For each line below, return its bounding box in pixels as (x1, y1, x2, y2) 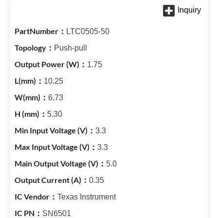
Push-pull (54, 44, 87, 52)
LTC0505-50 (66, 27, 109, 36)
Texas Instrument (57, 193, 116, 201)
